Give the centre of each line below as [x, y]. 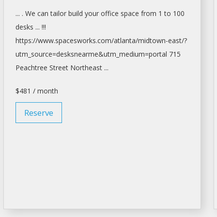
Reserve [39, 113]
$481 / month [37, 91]
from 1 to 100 [162, 13]
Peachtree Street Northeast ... [62, 68]
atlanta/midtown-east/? [150, 40]
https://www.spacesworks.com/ [64, 40]
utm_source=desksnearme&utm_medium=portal [91, 54]
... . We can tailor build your [58, 13]
